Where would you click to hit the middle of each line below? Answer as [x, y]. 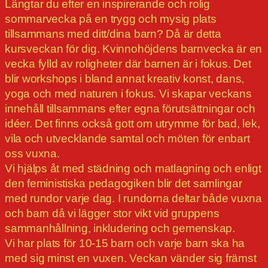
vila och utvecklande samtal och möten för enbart [127, 139]
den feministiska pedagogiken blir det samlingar [124, 184]
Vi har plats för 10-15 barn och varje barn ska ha [125, 243]
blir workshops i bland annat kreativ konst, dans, [125, 79]
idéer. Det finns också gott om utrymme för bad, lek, [133, 124]
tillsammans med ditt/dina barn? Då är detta [113, 34]
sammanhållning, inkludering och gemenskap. [120, 229]
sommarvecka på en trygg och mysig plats [111, 19]
